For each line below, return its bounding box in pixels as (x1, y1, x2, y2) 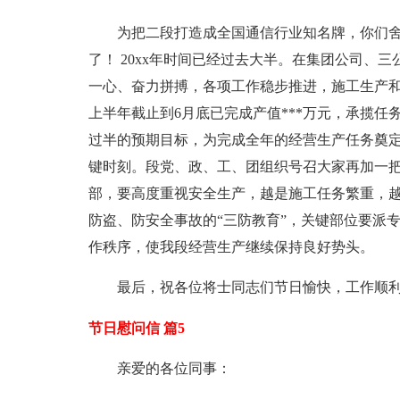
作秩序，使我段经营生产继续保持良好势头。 (87, 239, 374, 254)
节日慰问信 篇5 (87, 321, 185, 336)
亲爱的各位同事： (116, 361, 231, 376)
